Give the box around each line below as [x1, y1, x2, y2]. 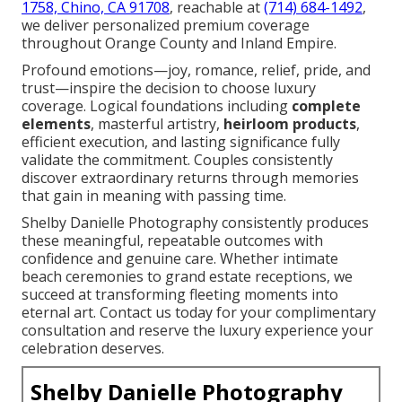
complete [292, 96, 361, 117]
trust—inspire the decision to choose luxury [22, 78, 316, 99]
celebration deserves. [22, 338, 164, 359]
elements [22, 114, 91, 135]
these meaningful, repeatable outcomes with [22, 231, 323, 251]
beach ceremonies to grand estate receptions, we [22, 267, 353, 287]
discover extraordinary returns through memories [22, 168, 359, 188]
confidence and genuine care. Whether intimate [22, 249, 338, 269]
